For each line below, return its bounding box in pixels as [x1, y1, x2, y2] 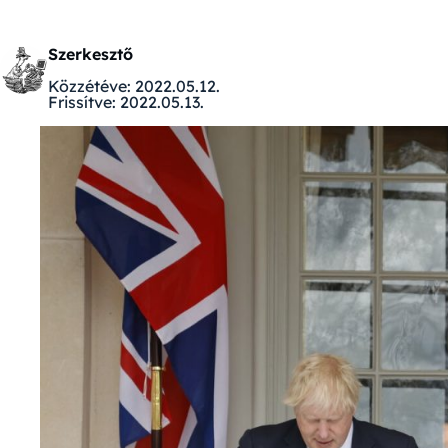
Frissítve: [48, 92, 116, 112]
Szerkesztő [48, 44, 133, 64]
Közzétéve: [48, 76, 131, 96]
